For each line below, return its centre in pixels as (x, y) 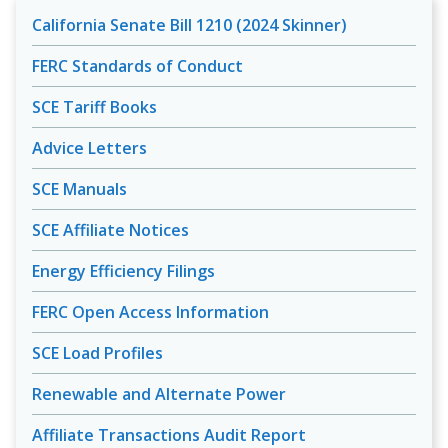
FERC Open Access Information (150, 312)
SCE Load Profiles (97, 353)
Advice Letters (89, 148)
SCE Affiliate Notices (110, 230)
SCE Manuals (79, 189)
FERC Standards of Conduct (137, 66)
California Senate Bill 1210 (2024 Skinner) (189, 25)
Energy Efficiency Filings (123, 271)
